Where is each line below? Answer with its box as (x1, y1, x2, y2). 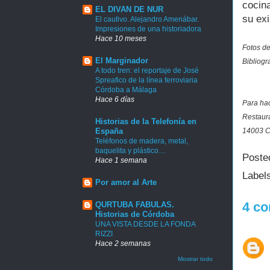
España (95, 126, 123, 136)
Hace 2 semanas (95, 239, 151, 247)
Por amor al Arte (95, 177, 157, 187)
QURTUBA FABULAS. (95, 199, 174, 209)
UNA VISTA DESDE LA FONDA (95, 219, 195, 228)
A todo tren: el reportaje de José (95, 66, 199, 75)
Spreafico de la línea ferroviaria (95, 75, 198, 84)
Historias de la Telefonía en (95, 116, 196, 126)
